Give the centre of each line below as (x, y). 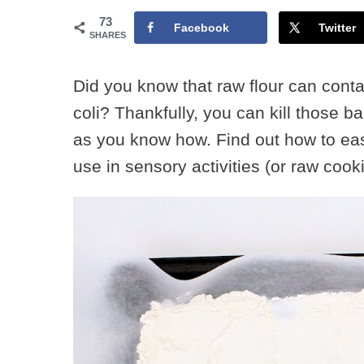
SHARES (107, 35)
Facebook (201, 28)
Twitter (338, 28)
